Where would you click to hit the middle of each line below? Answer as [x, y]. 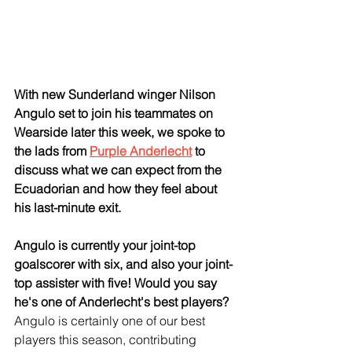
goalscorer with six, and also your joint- [123, 264]
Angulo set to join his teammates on [115, 113]
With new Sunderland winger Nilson [116, 94]
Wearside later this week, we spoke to [121, 132]
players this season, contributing [107, 339]
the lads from [52, 150]
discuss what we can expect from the [119, 169]
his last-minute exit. [68, 207]
